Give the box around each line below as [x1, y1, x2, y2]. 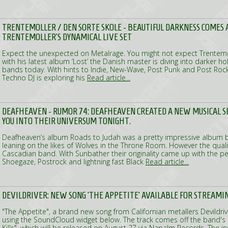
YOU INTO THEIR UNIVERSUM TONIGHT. [2, 116, 131, 126]
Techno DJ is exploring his [2, 73, 87, 82]
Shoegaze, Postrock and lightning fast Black [2, 157, 146, 166]
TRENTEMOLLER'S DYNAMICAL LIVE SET [2, 32, 132, 42]
